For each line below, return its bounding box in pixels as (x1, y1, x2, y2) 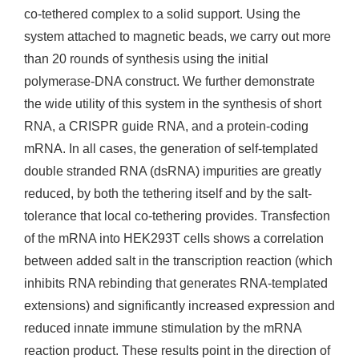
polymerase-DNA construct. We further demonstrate (24, 75, 315, 88)
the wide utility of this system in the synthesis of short (24, 97, 321, 111)
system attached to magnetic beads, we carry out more (24, 30, 331, 43)
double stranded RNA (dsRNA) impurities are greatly (24, 164, 321, 178)
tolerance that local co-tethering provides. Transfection (24, 209, 330, 223)
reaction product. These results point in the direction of (24, 344, 330, 357)
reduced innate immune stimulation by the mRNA (24, 321, 301, 335)
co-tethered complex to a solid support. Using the (24, 7, 301, 21)
